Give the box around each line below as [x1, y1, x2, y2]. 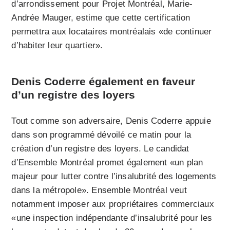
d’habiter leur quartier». [11, 41, 103, 51]
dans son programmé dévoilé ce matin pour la [11, 130, 191, 140]
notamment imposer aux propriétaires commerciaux [11, 199, 214, 209]
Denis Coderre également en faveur [11, 75, 196, 88]
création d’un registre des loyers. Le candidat [11, 144, 189, 154]
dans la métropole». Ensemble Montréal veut [11, 185, 187, 196]
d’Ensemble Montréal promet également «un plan [11, 158, 203, 168]
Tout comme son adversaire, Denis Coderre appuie [11, 116, 211, 126]
